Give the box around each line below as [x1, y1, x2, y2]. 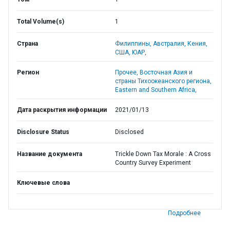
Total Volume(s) [17, 18, 64, 25]
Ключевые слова [17, 179, 70, 186]
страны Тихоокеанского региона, [115, 78, 212, 85]
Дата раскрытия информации [17, 106, 107, 113]
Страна [17, 40, 38, 47]
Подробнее [168, 209, 201, 217]
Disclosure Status [17, 128, 69, 136]
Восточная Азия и [140, 69, 193, 76]
